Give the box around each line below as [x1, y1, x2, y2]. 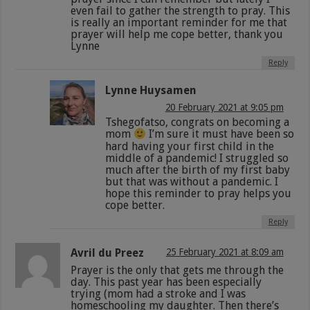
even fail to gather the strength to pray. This [71, 4, 291, 18]
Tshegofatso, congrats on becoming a [105, 116, 290, 129]
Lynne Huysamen [105, 84, 197, 98]
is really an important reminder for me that [71, 16, 288, 30]
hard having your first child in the [105, 139, 275, 153]
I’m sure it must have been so [146, 127, 295, 141]
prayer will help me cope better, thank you [71, 28, 284, 42]
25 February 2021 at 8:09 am [165, 246, 284, 257]
